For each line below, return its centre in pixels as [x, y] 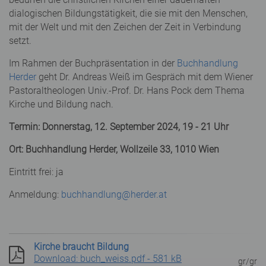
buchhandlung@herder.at [114, 194]
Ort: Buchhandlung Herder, [64, 149]
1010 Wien [197, 149]
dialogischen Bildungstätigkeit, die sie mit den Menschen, [128, 13]
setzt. [20, 40]
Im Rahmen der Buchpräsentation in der [93, 63]
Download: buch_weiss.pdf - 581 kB [108, 258]
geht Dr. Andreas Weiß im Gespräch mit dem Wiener [145, 77]
